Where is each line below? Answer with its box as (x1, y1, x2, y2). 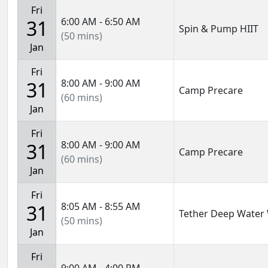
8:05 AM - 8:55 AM (61, 200, 141, 213)
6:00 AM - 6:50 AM (61, 15, 141, 28)
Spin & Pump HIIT (179, 22, 258, 35)
